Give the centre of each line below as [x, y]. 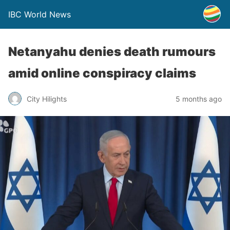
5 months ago [199, 99]
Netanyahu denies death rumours [112, 52]
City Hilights [47, 99]
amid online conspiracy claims [102, 73]
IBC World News [40, 14]
